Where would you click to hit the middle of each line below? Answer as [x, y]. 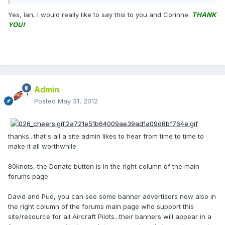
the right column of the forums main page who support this [101, 207]
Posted [46, 101]
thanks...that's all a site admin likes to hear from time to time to [106, 136]
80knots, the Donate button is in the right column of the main [104, 166]
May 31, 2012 [78, 101]
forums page [28, 177]
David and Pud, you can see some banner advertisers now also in [112, 197]
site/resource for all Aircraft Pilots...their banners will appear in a [110, 217]
